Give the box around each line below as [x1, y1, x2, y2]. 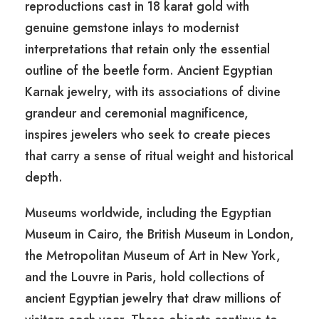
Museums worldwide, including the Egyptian [25, 204, 271, 223]
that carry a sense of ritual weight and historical [25, 147, 293, 166]
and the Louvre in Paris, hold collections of [25, 268, 265, 287]
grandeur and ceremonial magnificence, [25, 104, 249, 123]
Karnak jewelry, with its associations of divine [25, 83, 281, 102]
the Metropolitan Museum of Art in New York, [25, 246, 281, 266]
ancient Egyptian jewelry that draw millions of [25, 289, 281, 308]
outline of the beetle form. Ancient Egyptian [25, 61, 273, 80]
